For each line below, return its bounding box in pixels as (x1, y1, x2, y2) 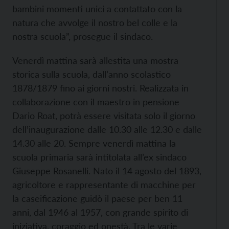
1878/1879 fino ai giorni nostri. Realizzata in (12, 82, 189, 94)
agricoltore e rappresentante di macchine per (12, 179, 196, 190)
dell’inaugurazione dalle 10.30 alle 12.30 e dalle (12, 124, 202, 135)
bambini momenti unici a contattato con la (12, 3, 182, 14)
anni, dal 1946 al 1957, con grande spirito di (12, 207, 188, 218)
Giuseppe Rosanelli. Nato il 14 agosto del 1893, (12, 165, 201, 176)
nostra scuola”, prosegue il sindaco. (12, 31, 153, 42)
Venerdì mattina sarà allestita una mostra (12, 55, 178, 66)
